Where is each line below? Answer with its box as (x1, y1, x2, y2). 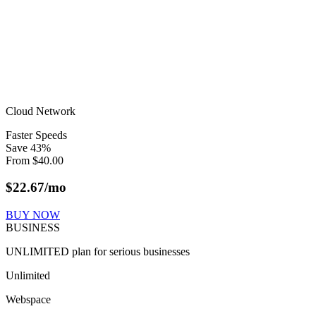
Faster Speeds (6, 128, 67, 141)
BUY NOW (6, 209, 60, 221)
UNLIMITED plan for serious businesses (6, 245, 190, 258)
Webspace (6, 293, 51, 306)
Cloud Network (6, 104, 75, 117)
